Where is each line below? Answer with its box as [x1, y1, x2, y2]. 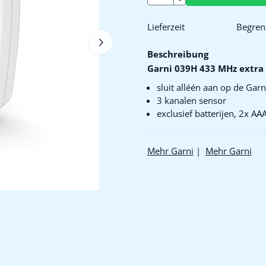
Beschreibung [147, 48, 208, 60]
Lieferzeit [147, 21, 185, 33]
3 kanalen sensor [156, 94, 226, 106]
